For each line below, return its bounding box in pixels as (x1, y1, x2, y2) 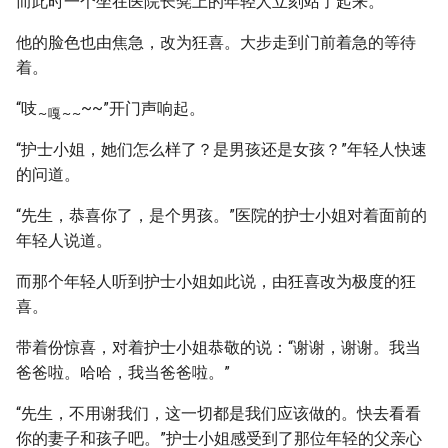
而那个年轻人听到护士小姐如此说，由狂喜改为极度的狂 (16, 272, 416, 291)
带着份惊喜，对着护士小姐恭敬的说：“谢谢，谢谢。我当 (16, 338, 421, 357)
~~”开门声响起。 (81, 99, 206, 118)
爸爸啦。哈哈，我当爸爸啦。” (16, 363, 230, 382)
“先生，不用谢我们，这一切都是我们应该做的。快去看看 (16, 404, 421, 423)
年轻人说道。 (16, 231, 112, 250)
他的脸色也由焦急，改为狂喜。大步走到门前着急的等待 (16, 33, 416, 52)
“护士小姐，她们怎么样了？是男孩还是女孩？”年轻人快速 (16, 140, 427, 159)
